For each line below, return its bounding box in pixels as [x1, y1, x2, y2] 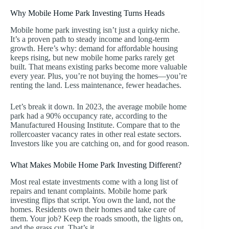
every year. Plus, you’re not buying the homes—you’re [10, 72, 187, 81]
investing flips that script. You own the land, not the [10, 195, 175, 204]
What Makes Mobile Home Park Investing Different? [10, 161, 181, 170]
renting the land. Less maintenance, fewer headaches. [10, 81, 181, 90]
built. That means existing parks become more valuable [10, 62, 187, 72]
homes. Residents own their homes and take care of [10, 204, 175, 214]
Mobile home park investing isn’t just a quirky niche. [10, 26, 180, 35]
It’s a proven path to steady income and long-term [10, 35, 169, 44]
